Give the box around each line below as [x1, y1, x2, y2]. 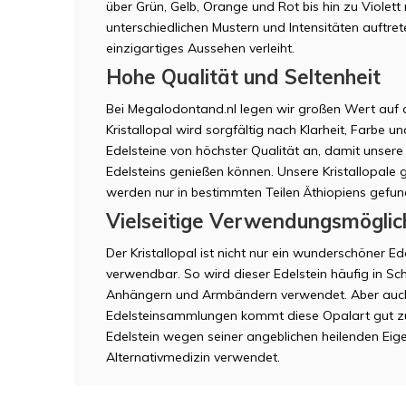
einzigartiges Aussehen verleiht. [106, 39, 295, 56]
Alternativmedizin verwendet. [106, 348, 280, 365]
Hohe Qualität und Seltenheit [106, 63, 381, 90]
